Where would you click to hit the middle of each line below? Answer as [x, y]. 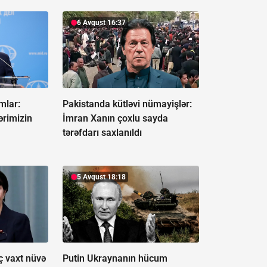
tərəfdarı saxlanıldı [102, 133]
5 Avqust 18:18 [101, 177]
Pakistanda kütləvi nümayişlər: [127, 104]
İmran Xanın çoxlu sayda [115, 119]
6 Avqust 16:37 [101, 23]
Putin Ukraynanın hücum [115, 259]
